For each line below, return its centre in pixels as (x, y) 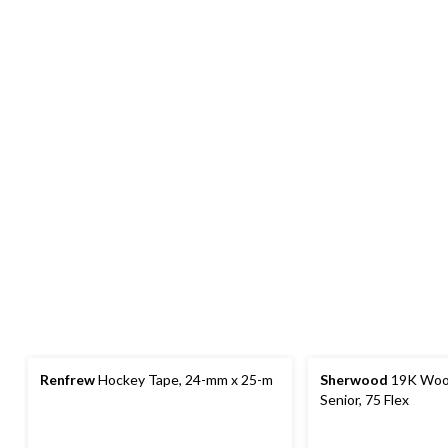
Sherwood (354, 380)
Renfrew (67, 380)
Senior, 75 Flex (364, 400)
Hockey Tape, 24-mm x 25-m (184, 380)
